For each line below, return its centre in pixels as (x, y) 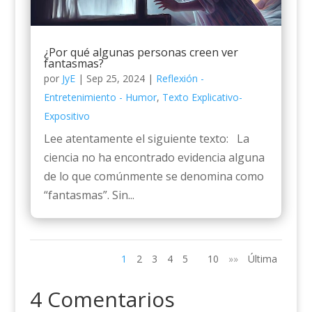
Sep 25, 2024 (115, 78)
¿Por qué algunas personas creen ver (141, 52)
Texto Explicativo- (202, 97)
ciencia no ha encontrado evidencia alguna (154, 157)
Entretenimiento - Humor (100, 97)
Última (263, 258)
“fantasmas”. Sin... (89, 195)
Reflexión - (180, 78)
